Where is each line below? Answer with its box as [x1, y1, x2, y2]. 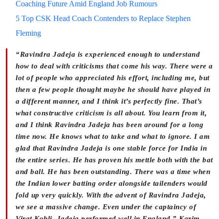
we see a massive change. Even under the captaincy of [16, 203, 196, 211]
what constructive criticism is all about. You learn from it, [16, 109, 207, 117]
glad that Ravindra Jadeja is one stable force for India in [16, 144, 207, 153]
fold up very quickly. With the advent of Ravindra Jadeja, [16, 191, 206, 199]
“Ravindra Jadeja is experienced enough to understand [16, 50, 200, 59]
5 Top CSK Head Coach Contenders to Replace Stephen [16, 14, 191, 23]
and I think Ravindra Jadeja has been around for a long [16, 121, 203, 129]
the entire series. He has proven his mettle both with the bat [16, 156, 213, 164]
